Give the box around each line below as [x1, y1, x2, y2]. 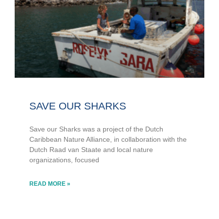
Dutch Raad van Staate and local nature [29, 146, 153, 154]
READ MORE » [29, 180, 70, 188]
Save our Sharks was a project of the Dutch [29, 125, 163, 133]
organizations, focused [29, 156, 99, 164]
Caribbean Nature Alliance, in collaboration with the [29, 135, 187, 144]
